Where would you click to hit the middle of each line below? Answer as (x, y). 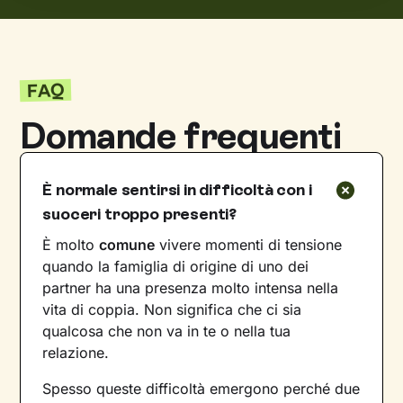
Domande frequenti (181, 136)
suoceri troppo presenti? (140, 215)
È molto (71, 245)
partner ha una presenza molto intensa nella (191, 288)
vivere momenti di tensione (249, 245)
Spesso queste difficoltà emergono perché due (201, 389)
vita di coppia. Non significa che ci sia (172, 310)
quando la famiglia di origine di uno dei (176, 267)
